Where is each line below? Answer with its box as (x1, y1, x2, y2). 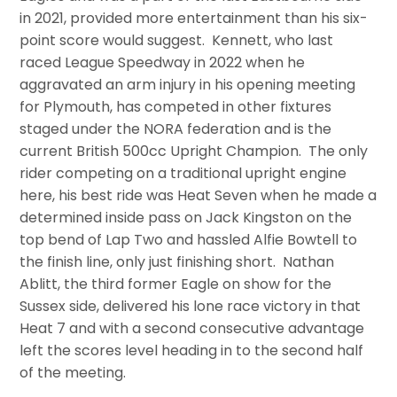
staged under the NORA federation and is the (19, 118, 332, 139)
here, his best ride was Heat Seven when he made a (19, 184, 378, 206)
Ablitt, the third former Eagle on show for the (19, 273, 332, 294)
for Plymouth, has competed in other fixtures (19, 96, 332, 117)
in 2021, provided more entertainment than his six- (19, 7, 369, 28)
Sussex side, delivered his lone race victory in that (19, 295, 362, 316)
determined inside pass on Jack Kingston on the (19, 206, 353, 228)
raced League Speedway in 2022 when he (19, 51, 306, 73)
